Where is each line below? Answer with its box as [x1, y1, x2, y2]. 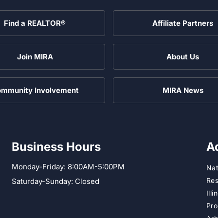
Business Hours [11, 139, 101, 154]
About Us [166, 52, 199, 61]
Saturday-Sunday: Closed [11, 176, 99, 186]
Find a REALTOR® [4, 18, 66, 28]
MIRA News [162, 85, 203, 95]
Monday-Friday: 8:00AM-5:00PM [11, 162, 125, 171]
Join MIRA [17, 52, 53, 61]
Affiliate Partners [152, 18, 213, 28]
